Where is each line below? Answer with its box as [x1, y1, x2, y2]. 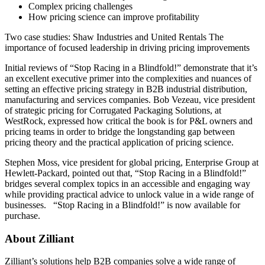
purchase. [5, 210, 40, 221]
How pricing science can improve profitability [28, 11, 199, 22]
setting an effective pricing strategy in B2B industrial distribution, [5, 83, 247, 94]
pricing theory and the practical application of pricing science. [5, 137, 234, 147]
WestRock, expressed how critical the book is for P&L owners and [5, 115, 253, 126]
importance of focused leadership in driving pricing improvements [5, 42, 250, 53]
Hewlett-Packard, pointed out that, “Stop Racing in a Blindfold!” [5, 167, 246, 178]
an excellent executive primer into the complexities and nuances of [5, 73, 251, 83]
